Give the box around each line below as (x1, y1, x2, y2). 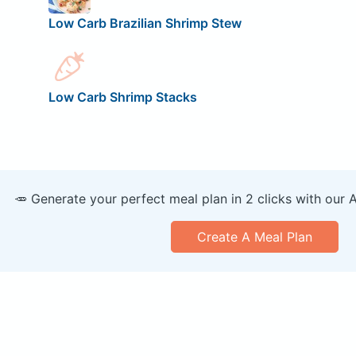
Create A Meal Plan (196, 229, 312, 246)
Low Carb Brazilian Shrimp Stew (48, 15, 242, 32)
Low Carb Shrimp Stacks (48, 89, 197, 106)
